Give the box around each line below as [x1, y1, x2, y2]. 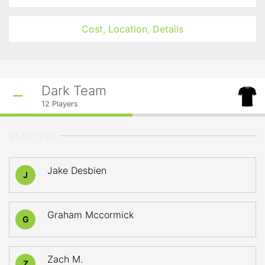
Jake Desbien [47, 164, 106, 176]
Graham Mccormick [47, 209, 134, 221]
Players [50, 99, 78, 108]
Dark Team [41, 83, 106, 98]
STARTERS [9, 132, 57, 141]
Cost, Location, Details [82, 23, 183, 35]
